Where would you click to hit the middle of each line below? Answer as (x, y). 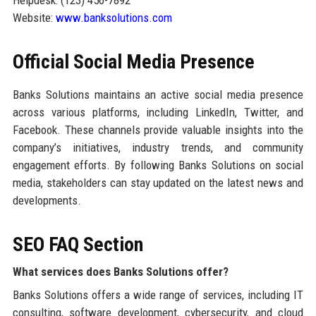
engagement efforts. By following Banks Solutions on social (158, 165)
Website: (34, 17)
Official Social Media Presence (133, 61)
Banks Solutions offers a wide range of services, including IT (158, 294)
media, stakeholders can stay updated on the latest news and (158, 182)
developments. (47, 200)
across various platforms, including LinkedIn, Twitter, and (158, 112)
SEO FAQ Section (78, 244)
